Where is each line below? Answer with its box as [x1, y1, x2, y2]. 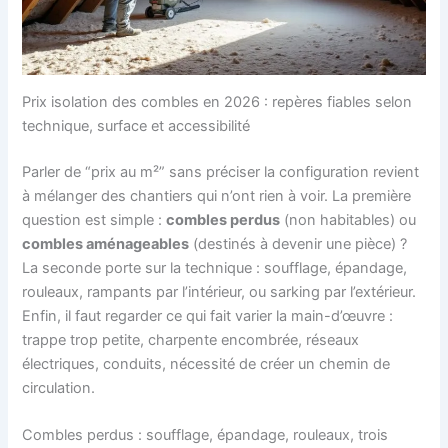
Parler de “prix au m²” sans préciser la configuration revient [22, 162, 420, 181]
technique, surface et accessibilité [22, 116, 251, 135]
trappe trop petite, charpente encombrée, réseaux [22, 330, 360, 349]
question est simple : [22, 210, 167, 229]
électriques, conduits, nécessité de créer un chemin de [22, 354, 391, 373]
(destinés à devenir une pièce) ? [189, 234, 408, 253]
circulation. [22, 378, 96, 397]
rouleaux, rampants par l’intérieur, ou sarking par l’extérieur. [22, 282, 417, 301]
